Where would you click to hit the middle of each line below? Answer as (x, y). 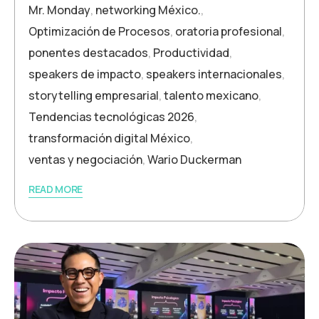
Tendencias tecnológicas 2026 (111, 116)
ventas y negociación (85, 159)
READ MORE (56, 189)
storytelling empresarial (94, 95)
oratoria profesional (229, 31)
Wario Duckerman (194, 159)
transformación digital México (109, 138)
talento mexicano (211, 95)
